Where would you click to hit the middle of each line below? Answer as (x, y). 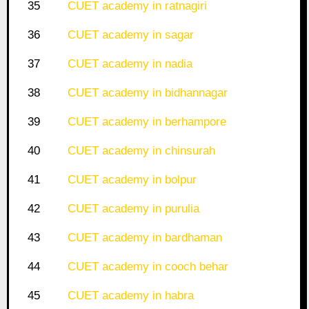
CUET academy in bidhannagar (147, 93)
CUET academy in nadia (130, 64)
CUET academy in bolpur (132, 180)
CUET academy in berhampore (147, 122)
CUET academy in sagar (130, 35)
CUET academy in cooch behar (148, 267)
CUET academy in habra (130, 296)
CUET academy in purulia (133, 209)
